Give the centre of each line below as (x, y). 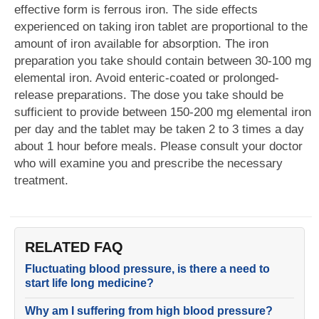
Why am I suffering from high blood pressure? (149, 311)
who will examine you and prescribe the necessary (148, 163)
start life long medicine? (89, 283)
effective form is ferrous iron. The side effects (136, 10)
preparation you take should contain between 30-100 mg (163, 61)
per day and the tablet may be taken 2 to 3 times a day (159, 129)
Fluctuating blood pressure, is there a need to (147, 269)
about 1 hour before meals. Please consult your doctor (158, 146)
